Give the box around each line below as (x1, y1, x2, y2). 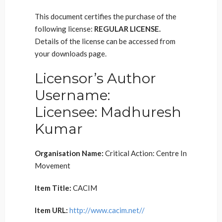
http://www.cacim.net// (69, 206, 145, 215)
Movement (35, 161, 70, 170)
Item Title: (35, 183, 73, 192)
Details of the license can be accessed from (35, 37, 175, 46)
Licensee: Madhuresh (35, 104, 181, 120)
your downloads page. (35, 49, 107, 58)
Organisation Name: (35, 149, 105, 158)
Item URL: (35, 206, 69, 215)
